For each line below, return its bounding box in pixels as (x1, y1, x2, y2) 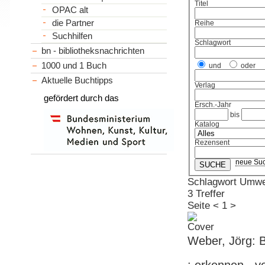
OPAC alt (51, 5, 88, 15)
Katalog (195, 121, 220, 128)
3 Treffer (187, 188, 225, 200)
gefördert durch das (44, 92, 119, 103)
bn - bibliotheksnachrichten (41, 45, 145, 56)
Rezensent (195, 139, 230, 147)
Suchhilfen (51, 31, 92, 41)
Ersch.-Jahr (195, 101, 232, 109)
